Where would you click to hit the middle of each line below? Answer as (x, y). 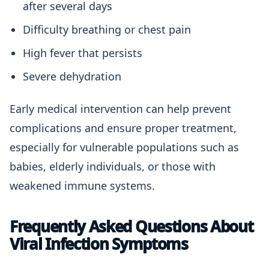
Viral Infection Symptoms (99, 244)
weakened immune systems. (82, 186)
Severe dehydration (72, 76)
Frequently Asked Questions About (131, 226)
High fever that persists (83, 53)
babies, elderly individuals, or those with (113, 166)
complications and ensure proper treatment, (123, 128)
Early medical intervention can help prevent (120, 109)
